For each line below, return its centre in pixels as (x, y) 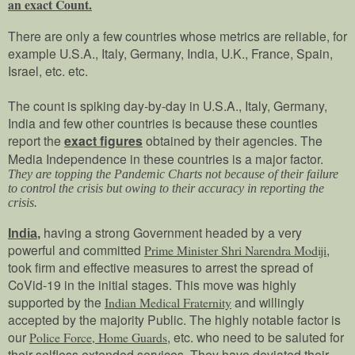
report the (36, 140)
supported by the (56, 302)
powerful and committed (76, 249)
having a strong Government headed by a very (173, 232)
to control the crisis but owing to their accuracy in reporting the (166, 188)
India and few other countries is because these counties (163, 122)
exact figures (103, 140)
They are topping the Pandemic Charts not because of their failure (173, 174)
